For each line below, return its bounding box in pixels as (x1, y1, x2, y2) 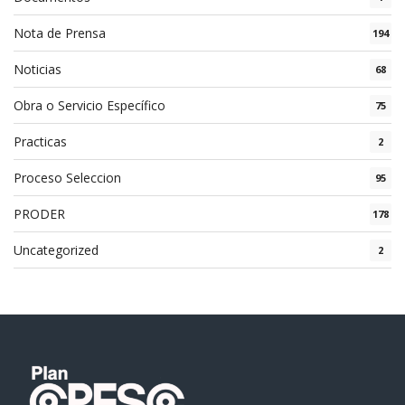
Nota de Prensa (14, 24, 106, 42)
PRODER (14, 204, 65, 222)
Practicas (14, 132, 67, 150)
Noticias (14, 60, 61, 78)
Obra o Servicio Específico (14, 96, 165, 114)
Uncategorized (14, 240, 99, 259)
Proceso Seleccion (14, 168, 121, 186)
